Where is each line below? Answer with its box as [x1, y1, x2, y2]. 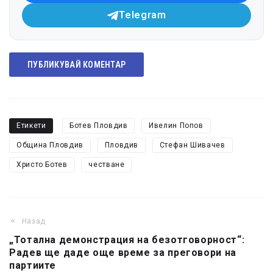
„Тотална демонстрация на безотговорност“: [9, 233, 245, 246]
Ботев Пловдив [69, 121, 128, 130]
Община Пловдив [16, 140, 83, 149]
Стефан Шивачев [159, 140, 225, 149]
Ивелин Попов [149, 121, 204, 130]
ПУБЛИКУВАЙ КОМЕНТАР [27, 59, 126, 69]
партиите [9, 259, 57, 271]
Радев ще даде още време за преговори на [9, 246, 236, 258]
